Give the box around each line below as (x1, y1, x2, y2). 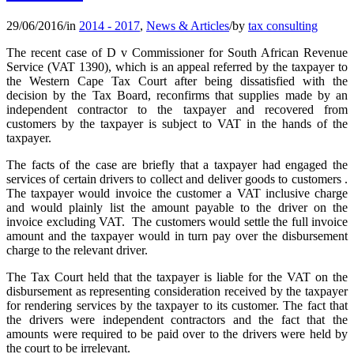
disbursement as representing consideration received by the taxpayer (6, 284, 348, 298)
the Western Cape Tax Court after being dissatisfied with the (6, 74, 348, 88)
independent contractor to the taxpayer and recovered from (6, 103, 348, 116)
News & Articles (146, 19, 229, 32)
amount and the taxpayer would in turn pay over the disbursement (6, 229, 348, 243)
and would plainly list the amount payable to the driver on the (6, 201, 348, 214)
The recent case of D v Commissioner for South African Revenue (6, 46, 348, 59)
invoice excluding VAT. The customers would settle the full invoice (6, 215, 348, 228)
